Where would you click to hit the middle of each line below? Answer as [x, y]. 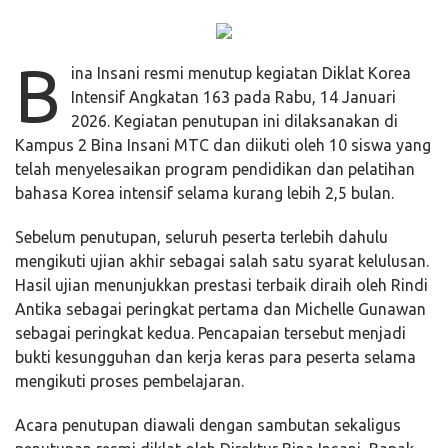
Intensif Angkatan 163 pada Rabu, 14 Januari [233, 97]
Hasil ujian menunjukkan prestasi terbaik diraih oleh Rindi [221, 285]
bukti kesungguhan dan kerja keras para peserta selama [215, 357]
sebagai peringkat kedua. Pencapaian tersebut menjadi [210, 333]
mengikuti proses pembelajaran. [129, 381]
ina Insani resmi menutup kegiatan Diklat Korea [241, 73]
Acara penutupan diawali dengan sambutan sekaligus [208, 425]
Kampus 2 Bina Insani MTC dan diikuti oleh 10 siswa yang [223, 145]
